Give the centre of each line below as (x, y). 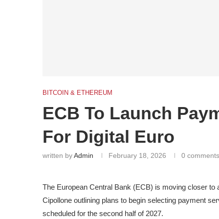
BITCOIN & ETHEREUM (77, 93)
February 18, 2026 (137, 156)
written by (58, 156)
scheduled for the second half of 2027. (103, 214)
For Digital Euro (109, 137)
